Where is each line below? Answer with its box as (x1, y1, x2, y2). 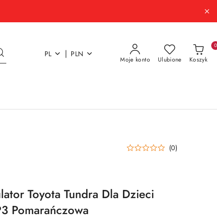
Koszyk (189, 55, 207, 64)
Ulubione (157, 55, 182, 64)
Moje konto (120, 55, 150, 64)
